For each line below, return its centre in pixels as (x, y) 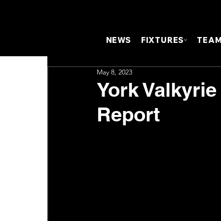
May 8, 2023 (114, 72)
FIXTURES (163, 40)
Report (128, 114)
